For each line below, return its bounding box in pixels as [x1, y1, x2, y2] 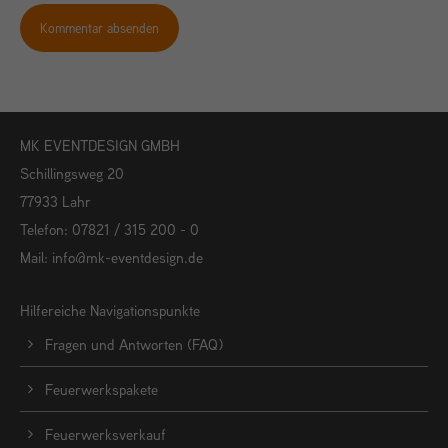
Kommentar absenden [40, 18, 159, 38]
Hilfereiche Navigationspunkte [20, 299, 200, 321]
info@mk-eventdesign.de [52, 246, 203, 268]
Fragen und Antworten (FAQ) [45, 334, 223, 356]
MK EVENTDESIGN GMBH [20, 134, 180, 156]
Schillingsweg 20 [20, 162, 124, 184]
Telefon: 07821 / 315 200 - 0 [20, 218, 199, 240]
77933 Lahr [20, 190, 91, 212]
